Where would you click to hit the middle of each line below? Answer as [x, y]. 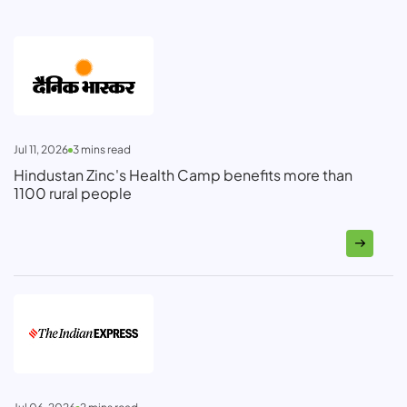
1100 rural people [73, 194]
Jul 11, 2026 [41, 150]
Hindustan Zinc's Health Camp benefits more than [183, 175]
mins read [105, 150]
